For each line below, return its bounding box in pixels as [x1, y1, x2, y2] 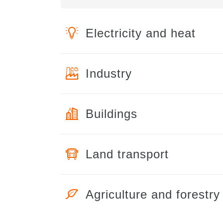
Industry [86, 67, 132, 80]
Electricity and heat [86, 26, 196, 40]
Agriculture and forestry [86, 188, 220, 201]
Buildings [86, 107, 137, 120]
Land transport [86, 147, 169, 161]
